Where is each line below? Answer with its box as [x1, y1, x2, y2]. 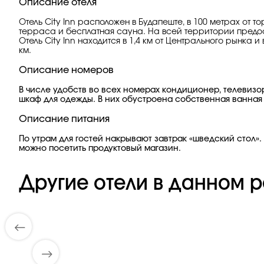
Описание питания [19, 114, 110, 124]
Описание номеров [19, 65, 114, 75]
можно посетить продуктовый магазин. [19, 144, 181, 153]
